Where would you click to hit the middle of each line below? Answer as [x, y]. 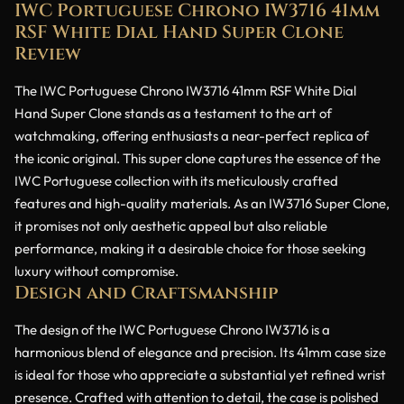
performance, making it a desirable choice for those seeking [190, 248]
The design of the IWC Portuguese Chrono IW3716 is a [172, 329]
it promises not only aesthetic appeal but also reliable [171, 225]
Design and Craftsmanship [147, 292]
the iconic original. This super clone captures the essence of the [197, 158]
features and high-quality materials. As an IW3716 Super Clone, [202, 203]
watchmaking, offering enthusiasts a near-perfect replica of [192, 135]
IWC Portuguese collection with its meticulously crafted [176, 180]
